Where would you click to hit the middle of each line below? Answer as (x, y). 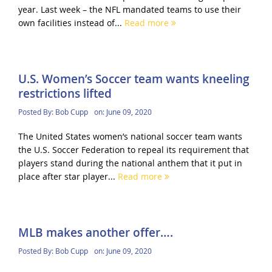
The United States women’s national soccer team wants (130, 136)
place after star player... (68, 176)
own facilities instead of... (71, 22)
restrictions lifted (65, 93)
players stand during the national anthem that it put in (130, 163)
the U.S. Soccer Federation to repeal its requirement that (133, 149)
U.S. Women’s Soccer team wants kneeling (134, 79)
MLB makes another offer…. (95, 233)
